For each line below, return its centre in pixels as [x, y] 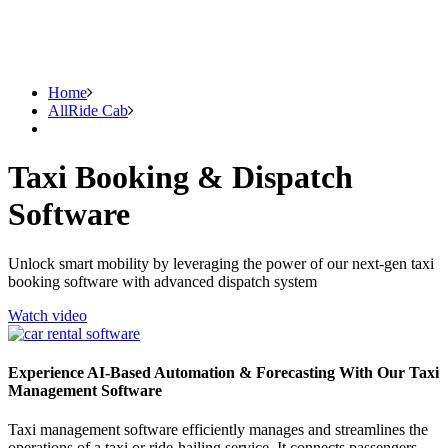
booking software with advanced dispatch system [162, 281]
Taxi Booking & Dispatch [180, 177]
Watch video [47, 315]
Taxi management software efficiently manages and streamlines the [218, 430]
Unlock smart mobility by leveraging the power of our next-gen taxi [221, 263]
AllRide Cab [88, 110]
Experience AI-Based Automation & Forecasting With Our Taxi [223, 373]
